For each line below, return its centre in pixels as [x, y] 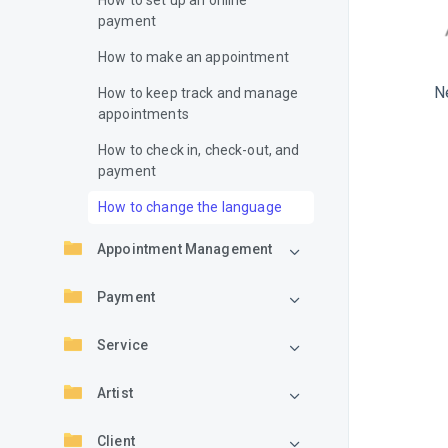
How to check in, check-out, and [199, 150]
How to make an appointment [193, 57]
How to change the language [190, 207]
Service [123, 345]
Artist [115, 393]
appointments [143, 114]
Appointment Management [185, 249]
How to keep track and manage [198, 93]
